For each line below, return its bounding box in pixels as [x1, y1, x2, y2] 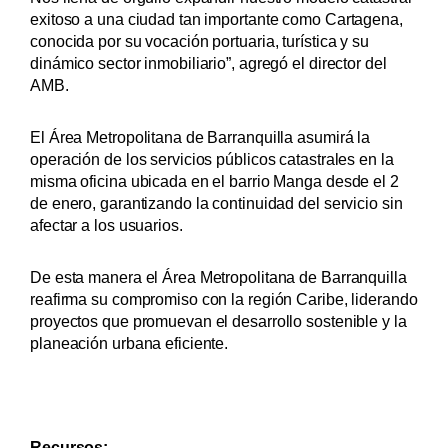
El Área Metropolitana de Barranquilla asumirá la [30, 128, 371, 147]
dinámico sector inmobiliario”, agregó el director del [30, 54, 387, 73]
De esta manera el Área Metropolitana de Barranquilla [30, 268, 407, 287]
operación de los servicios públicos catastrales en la [30, 150, 394, 169]
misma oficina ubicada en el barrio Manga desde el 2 [30, 172, 399, 191]
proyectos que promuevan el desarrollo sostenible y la [30, 312, 407, 331]
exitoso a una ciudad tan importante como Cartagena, [30, 10, 403, 29]
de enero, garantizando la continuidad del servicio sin [30, 194, 403, 213]
